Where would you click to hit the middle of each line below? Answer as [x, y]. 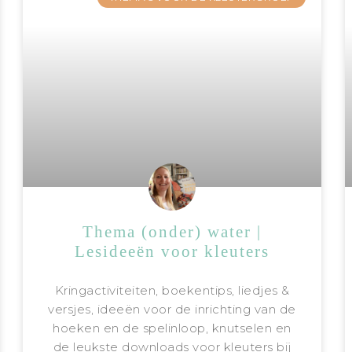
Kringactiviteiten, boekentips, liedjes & [172, 291]
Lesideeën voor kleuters [172, 252]
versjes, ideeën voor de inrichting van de [172, 310]
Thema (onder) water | [172, 232]
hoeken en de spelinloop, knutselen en [172, 328]
